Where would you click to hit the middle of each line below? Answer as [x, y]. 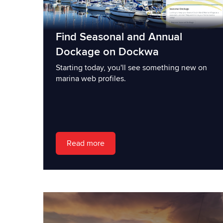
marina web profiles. [91, 78]
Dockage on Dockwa [107, 52]
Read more [86, 143]
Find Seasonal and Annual [119, 37]
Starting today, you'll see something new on [131, 67]
